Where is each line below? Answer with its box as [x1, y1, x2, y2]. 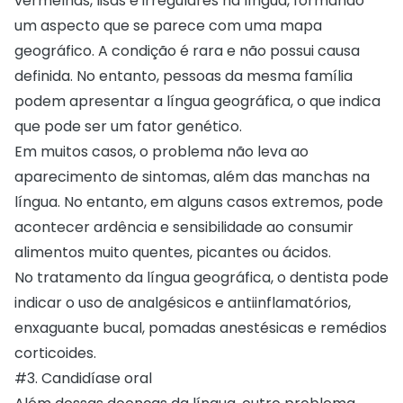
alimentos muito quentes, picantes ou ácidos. [14, 241, 335, 263]
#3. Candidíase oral [14, 367, 152, 389]
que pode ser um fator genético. [14, 115, 246, 137]
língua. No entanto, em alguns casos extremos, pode [14, 191, 383, 212]
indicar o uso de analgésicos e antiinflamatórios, [14, 291, 351, 313]
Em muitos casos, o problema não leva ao [14, 140, 309, 162]
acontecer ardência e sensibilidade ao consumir [14, 216, 354, 237]
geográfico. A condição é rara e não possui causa [14, 40, 360, 61]
